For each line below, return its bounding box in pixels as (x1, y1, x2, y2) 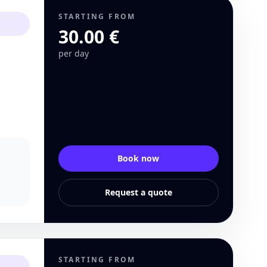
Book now (117, 153, 160, 164)
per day (58, 48, 89, 59)
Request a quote (104, 187, 172, 198)
